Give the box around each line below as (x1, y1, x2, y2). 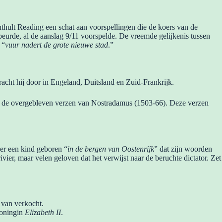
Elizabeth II (23, 208, 61, 217)
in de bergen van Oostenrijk (67, 144, 154, 153)
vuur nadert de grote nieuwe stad (5, 41, 108, 49)
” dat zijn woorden (154, 144, 212, 153)
